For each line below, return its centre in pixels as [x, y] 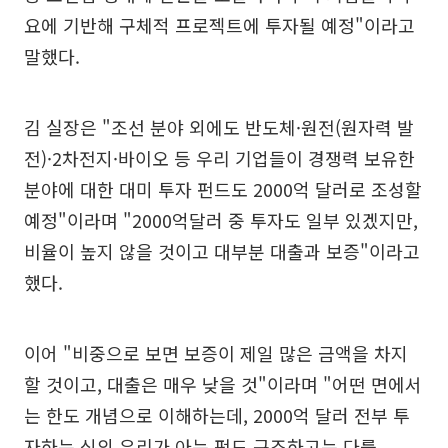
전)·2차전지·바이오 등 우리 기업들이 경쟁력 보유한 [219, 158]
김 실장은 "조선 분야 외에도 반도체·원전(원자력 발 [219, 127]
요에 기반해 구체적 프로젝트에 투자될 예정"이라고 [219, 25]
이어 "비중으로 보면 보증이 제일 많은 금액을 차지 [216, 353]
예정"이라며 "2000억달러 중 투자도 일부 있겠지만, [221, 220]
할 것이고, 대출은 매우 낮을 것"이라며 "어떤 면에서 [223, 384]
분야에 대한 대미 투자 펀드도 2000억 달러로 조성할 [223, 189]
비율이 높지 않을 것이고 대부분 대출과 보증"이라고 [222, 251]
